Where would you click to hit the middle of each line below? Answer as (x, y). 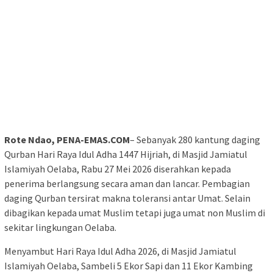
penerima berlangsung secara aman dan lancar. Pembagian (127, 183)
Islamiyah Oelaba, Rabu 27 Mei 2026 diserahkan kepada (118, 168)
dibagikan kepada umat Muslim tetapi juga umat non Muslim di (135, 212)
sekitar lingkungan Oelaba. (60, 227)
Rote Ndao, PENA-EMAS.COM (67, 139)
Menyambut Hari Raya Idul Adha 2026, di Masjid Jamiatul (120, 251)
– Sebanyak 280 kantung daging (195, 139)
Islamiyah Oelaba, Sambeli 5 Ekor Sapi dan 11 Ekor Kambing (129, 265)
